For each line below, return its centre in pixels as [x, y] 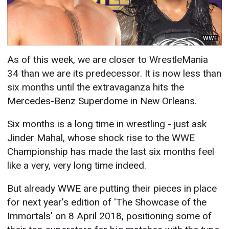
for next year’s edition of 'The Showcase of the [107, 202]
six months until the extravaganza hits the [96, 87]
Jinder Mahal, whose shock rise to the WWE [101, 138]
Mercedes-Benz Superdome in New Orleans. [102, 101]
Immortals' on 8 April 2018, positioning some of [110, 216]
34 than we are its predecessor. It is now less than [114, 74]
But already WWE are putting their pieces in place [112, 189]
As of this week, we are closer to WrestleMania [108, 60]
